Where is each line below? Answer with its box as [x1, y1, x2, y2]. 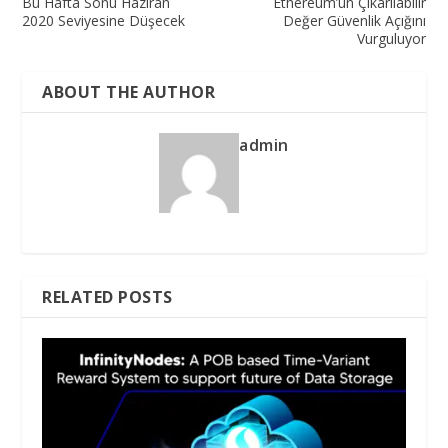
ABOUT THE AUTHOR [42, 80, 216, 103]
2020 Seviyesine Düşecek [22, 10, 186, 30]
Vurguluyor [356, 28, 426, 48]
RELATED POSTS [42, 285, 173, 308]
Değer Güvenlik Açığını [282, 10, 426, 30]
